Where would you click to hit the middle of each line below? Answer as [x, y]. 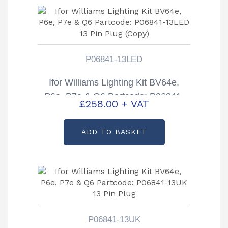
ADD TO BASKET [114, 132]
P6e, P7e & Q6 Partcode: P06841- [114, 96]
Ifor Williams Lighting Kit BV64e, [114, 82]
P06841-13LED [114, 59]
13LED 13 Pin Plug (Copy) [114, 110]
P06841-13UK [114, 219]
